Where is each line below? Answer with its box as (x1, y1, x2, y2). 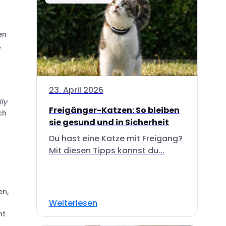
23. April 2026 (49, 84, 103, 96)
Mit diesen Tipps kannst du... (49, 144, 164, 156)
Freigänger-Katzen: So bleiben (49, 104, 180, 116)
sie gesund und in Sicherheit (49, 116, 169, 128)
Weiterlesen (49, 197, 97, 209)
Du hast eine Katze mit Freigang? (49, 132, 183, 144)
